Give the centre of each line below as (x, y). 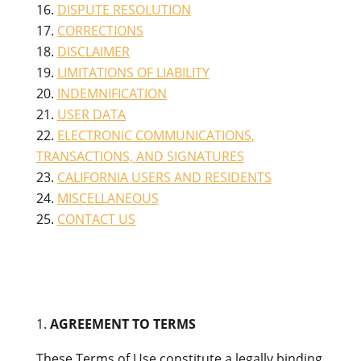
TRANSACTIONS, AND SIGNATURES (140, 156)
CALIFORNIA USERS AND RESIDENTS (164, 177)
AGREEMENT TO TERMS (122, 324)
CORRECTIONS (100, 31)
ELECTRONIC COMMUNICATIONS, (156, 135)
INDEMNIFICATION (112, 93)
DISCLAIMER (93, 52)
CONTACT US (96, 219)
